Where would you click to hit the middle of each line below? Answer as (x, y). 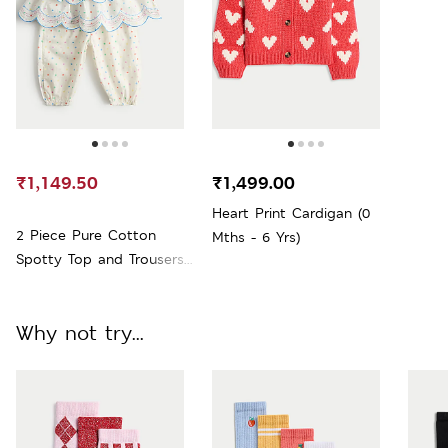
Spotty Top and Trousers (100, 258)
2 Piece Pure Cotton (86, 234)
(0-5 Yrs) (43, 282)
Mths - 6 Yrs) (256, 236)
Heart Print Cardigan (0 (291, 212)
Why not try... (80, 332)
